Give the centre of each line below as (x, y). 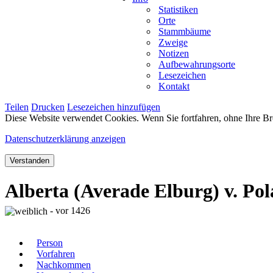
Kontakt (174, 86)
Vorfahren (56, 254)
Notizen (174, 53)
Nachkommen (64, 265)
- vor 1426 (69, 211)
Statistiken (178, 9)
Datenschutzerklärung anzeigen (65, 138)
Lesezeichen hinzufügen (114, 107)
